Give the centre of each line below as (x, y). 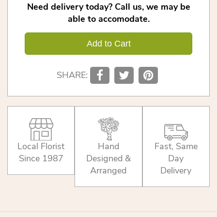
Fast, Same (176, 147)
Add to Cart (108, 44)
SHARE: (72, 75)
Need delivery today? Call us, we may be (108, 7)
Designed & (108, 159)
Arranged (108, 171)
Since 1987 (41, 159)
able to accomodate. (108, 19)
